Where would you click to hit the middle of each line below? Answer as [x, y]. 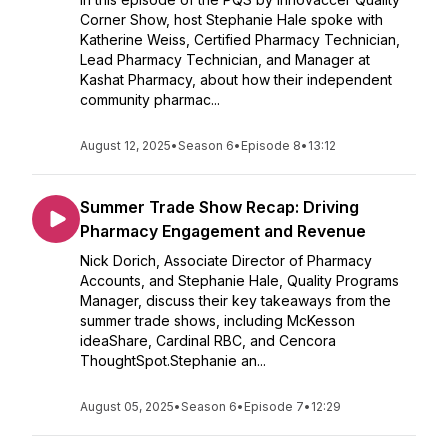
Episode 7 [274, 406]
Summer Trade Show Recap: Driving [219, 207]
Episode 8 [271, 145]
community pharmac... [150, 99]
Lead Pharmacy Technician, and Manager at [225, 59]
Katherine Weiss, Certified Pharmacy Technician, [240, 39]
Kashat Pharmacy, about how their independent [236, 79]
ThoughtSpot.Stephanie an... [173, 360]
